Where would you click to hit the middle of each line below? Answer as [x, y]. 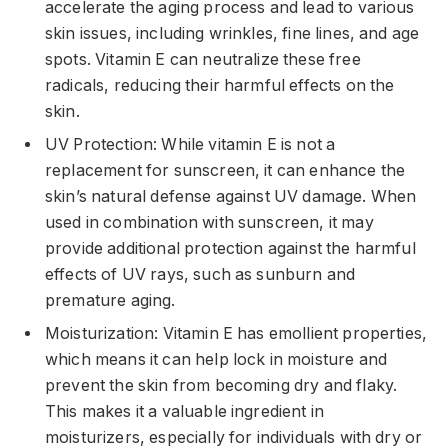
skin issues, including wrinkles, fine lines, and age [232, 33]
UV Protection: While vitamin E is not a [190, 144]
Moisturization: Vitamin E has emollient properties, [236, 333]
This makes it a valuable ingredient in [185, 411]
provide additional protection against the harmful [230, 248]
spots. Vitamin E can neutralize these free [203, 59]
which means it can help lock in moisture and [216, 359]
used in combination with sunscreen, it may [209, 222]
